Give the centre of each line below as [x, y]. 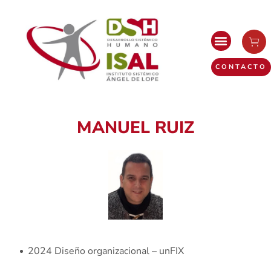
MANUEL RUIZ [135, 127]
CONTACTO [241, 67]
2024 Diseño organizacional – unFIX [106, 251]
